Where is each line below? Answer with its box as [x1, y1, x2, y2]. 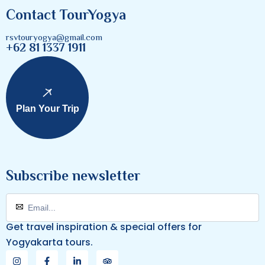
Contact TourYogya [6, 7, 126, 23]
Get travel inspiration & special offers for [6, 220, 202, 234]
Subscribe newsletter [6, 167, 140, 184]
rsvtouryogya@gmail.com [6, 32, 102, 43]
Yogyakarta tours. [6, 235, 93, 250]
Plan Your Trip [15, 104, 79, 114]
